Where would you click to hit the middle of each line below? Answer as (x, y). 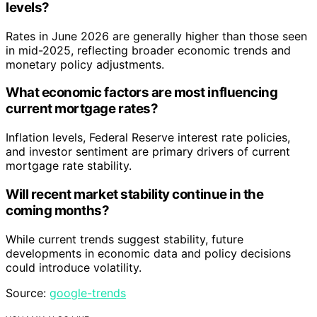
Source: (28, 293)
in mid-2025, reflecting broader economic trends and (148, 50)
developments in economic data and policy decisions (148, 253)
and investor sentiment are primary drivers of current (148, 152)
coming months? (58, 210)
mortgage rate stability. (69, 166)
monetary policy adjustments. (85, 64)
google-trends (88, 293)
